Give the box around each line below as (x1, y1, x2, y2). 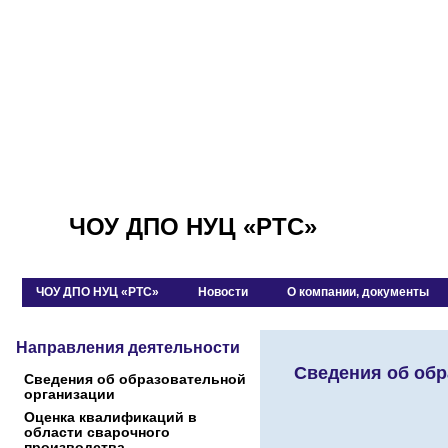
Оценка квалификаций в (24, 409, 197, 425)
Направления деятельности (16, 339, 240, 356)
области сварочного (24, 424, 170, 440)
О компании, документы (287, 285, 429, 299)
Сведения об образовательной (24, 371, 246, 387)
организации (24, 386, 115, 402)
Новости (198, 285, 248, 299)
